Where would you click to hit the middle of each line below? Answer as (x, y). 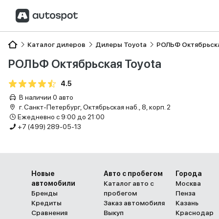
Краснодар (195, 213)
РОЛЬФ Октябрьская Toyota (85, 64)
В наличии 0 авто (45, 97)
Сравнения (49, 213)
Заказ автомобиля (134, 203)
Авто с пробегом (133, 174)
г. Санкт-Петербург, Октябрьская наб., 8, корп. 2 (94, 107)
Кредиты (46, 203)
